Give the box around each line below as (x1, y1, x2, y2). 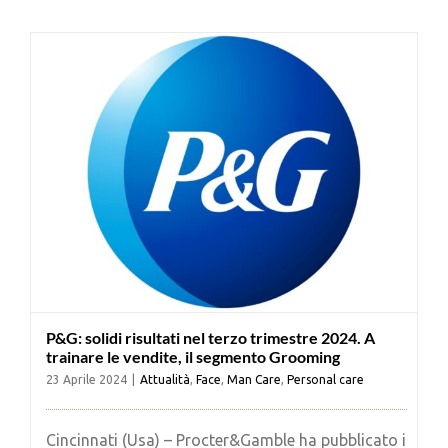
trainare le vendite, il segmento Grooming (46, 346, 340, 366)
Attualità (140, 372, 190, 386)
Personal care (287, 372, 364, 386)
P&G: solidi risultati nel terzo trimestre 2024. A (46, 327, 375, 347)
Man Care (227, 372, 281, 386)
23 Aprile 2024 (46, 372, 127, 386)
